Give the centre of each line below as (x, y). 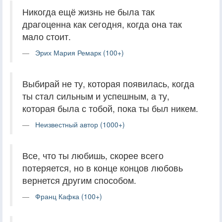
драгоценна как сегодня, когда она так (102, 24)
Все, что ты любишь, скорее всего (93, 155)
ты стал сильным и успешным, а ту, (96, 96)
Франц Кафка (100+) (69, 196)
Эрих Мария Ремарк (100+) (80, 52)
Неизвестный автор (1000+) (80, 124)
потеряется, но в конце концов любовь (103, 167)
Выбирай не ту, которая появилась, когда (108, 83)
